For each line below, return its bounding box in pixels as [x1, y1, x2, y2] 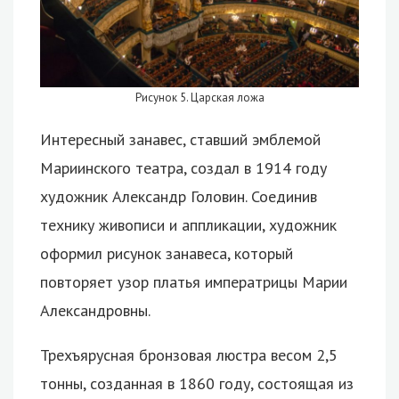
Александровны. [40, 300, 151, 322]
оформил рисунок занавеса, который [40, 243, 293, 265]
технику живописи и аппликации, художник [40, 215, 337, 236]
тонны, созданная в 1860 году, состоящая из [40, 373, 354, 395]
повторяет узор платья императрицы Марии [40, 272, 347, 293]
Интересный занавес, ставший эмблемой [40, 129, 321, 151]
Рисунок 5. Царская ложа [134, 90, 265, 106]
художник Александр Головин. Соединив [40, 186, 317, 208]
